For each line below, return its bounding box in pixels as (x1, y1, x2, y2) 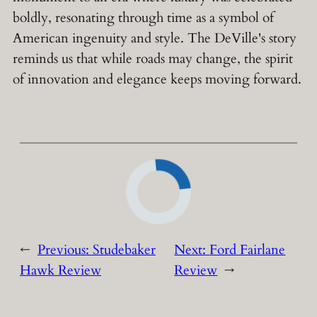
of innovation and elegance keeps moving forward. (13, 70, 301, 89)
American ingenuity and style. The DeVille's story (13, 29, 296, 48)
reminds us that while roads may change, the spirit (13, 50, 293, 69)
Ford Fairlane (209, 241, 286, 260)
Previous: (38, 241, 93, 260)
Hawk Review (20, 261, 101, 280)
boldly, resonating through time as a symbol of (13, 8, 274, 28)
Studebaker (93, 241, 156, 260)
